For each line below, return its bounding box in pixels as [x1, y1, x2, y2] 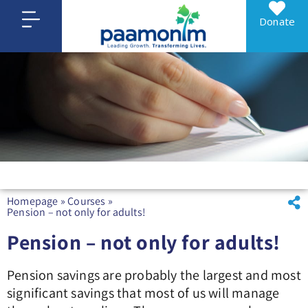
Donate [258, 14, 296, 28]
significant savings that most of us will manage [7, 284, 280, 302]
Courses [67, 194, 106, 209]
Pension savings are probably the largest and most [7, 266, 301, 285]
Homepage [7, 194, 58, 209]
